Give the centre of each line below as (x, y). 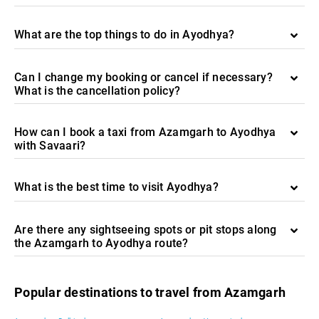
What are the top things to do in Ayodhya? (125, 35)
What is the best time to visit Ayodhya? (116, 187)
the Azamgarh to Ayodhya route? (101, 243)
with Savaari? (50, 146)
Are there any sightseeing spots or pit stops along (146, 230)
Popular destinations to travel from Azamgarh (150, 292)
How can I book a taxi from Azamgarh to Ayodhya (145, 132)
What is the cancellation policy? (97, 91)
